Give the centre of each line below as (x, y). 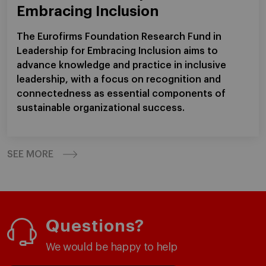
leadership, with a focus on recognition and (119, 80)
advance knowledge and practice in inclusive (121, 65)
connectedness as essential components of (121, 94)
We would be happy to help (112, 247)
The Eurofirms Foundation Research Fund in (119, 37)
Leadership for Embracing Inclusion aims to (117, 51)
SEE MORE (30, 154)
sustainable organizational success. (101, 108)
